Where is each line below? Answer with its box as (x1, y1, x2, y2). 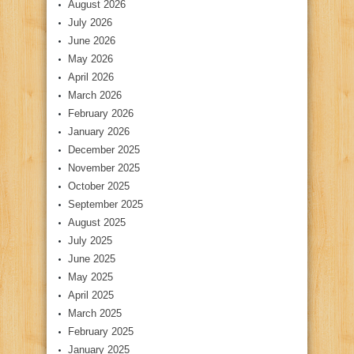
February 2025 (68, 326, 134, 338)
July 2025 (68, 235, 112, 247)
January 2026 (68, 126, 130, 138)
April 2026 (68, 71, 114, 84)
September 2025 (68, 198, 143, 211)
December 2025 (68, 144, 140, 156)
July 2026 (68, 17, 112, 29)
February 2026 (68, 107, 134, 120)
